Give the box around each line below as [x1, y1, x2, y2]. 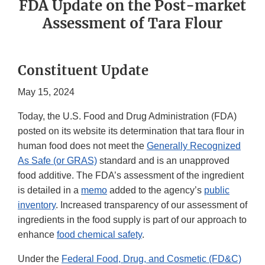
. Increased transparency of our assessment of [56, 200, 247, 211]
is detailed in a [18, 185, 81, 196]
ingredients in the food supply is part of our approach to [18, 215, 247, 225]
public [204, 185, 230, 196]
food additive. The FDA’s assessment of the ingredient [18, 170, 244, 181]
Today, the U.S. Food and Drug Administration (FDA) [18, 111, 237, 122]
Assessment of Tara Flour [43, 14, 222, 33]
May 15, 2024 [18, 87, 75, 98]
